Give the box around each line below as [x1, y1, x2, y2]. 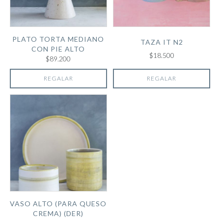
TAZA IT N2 [140, 38, 183, 47]
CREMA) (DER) [33, 209, 84, 218]
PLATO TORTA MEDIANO [12, 34, 105, 43]
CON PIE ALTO [31, 44, 85, 53]
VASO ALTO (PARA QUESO [10, 199, 107, 208]
